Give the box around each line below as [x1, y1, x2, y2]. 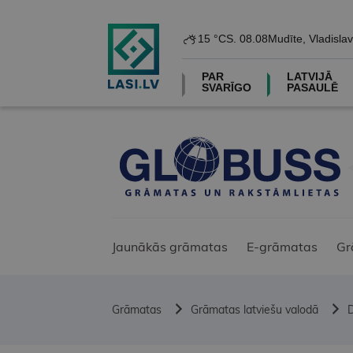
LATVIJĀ [286, 70, 333, 83]
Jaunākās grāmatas [112, 239, 228, 255]
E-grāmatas [247, 239, 318, 255]
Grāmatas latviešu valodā [191, 303, 318, 318]
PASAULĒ [286, 81, 338, 94]
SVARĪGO [201, 81, 251, 94]
